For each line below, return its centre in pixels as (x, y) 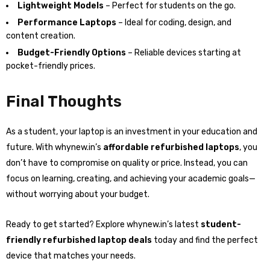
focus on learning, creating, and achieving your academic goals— (131, 179)
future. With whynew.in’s (55, 147)
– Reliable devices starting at (184, 53)
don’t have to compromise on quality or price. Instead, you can (127, 163)
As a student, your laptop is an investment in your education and (132, 132)
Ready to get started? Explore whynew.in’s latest (103, 224)
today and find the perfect (205, 240)
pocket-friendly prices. (51, 66)
